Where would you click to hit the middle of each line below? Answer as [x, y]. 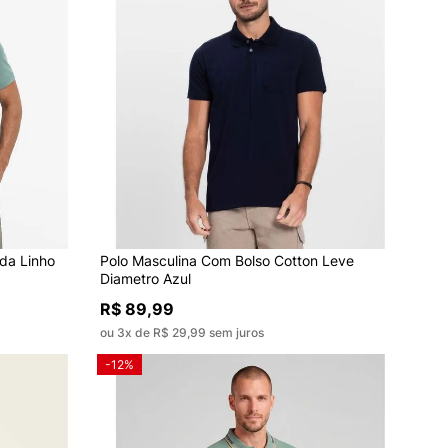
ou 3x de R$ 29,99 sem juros [182, 332]
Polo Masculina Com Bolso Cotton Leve [227, 260]
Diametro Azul [146, 278]
